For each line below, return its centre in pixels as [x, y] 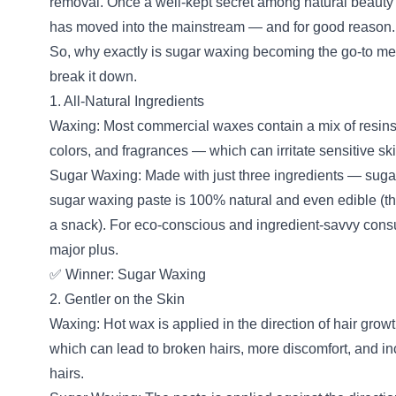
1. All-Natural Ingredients [127, 101]
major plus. [84, 250]
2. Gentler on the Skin [117, 299]
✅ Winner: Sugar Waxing [128, 274]
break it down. [93, 76]
